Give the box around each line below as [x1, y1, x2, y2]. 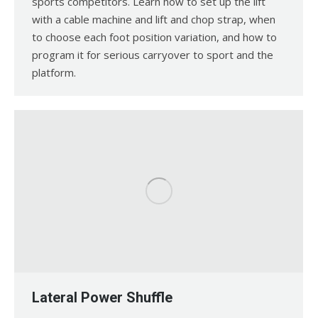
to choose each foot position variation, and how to [32, 30, 277, 45]
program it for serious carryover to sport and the [32, 48, 273, 62]
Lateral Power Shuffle [32, 289, 172, 307]
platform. [32, 65, 76, 80]
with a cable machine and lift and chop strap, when [32, 12, 275, 27]
